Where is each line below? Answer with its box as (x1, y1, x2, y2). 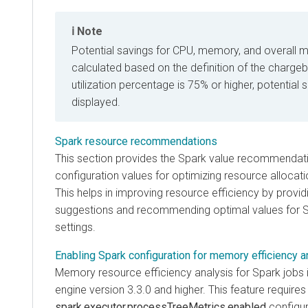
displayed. (71, 96, 120, 109)
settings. (55, 221, 96, 234)
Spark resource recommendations (55, 135, 217, 148)
